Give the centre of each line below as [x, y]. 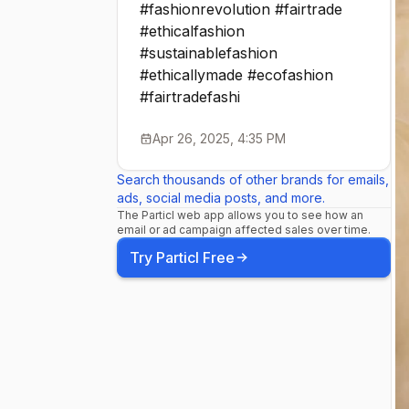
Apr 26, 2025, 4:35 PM [219, 138]
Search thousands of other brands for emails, [253, 179]
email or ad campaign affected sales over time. [244, 230]
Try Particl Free [182, 257]
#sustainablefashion [209, 53]
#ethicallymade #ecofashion [236, 75]
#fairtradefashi [190, 97]
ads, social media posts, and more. [221, 198]
